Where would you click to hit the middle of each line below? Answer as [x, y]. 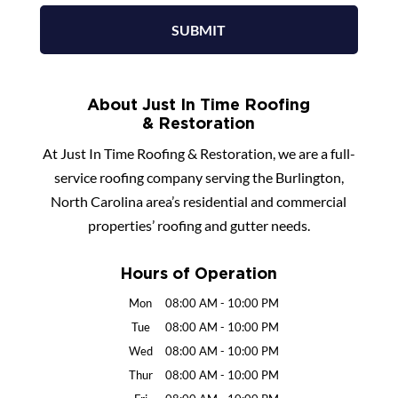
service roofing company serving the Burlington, [199, 177]
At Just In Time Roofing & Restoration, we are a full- [199, 153]
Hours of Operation [199, 272]
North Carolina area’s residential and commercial [199, 201]
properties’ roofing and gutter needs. [199, 225]
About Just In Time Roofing [199, 103]
